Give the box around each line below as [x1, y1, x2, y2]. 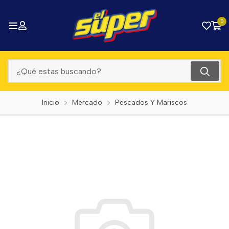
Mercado [72, 98, 102, 107]
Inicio [42, 98, 59, 107]
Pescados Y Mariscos [115, 98, 187, 107]
